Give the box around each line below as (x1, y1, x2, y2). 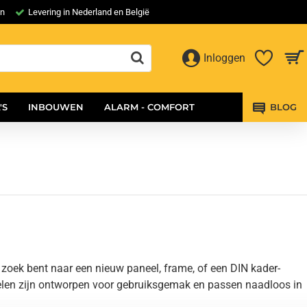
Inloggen (204, 51, 245, 64)
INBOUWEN (28, 101, 84, 112)
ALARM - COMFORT (104, 101, 195, 112)
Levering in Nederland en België (28, 7, 149, 17)
